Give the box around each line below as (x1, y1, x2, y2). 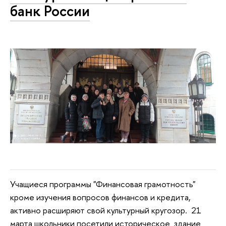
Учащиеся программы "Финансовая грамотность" (10, 178, 197, 190)
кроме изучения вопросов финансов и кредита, (10, 191, 191, 203)
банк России (10, 1, 90, 21)
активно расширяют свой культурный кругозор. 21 (10, 204, 201, 216)
